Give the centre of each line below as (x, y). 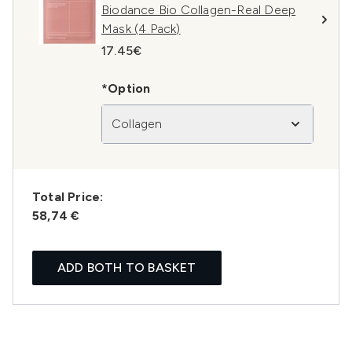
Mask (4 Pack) (141, 29)
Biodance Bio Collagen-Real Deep (199, 10)
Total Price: (68, 197)
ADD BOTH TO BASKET (127, 268)
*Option (126, 88)
